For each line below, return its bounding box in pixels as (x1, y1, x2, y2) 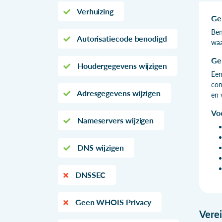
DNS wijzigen (75, 142, 124, 152)
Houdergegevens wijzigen (75, 60, 167, 70)
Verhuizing (75, 6, 114, 16)
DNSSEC (73, 169, 106, 179)
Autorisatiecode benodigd (75, 33, 167, 43)
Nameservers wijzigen (75, 115, 154, 125)
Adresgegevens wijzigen (75, 88, 161, 98)
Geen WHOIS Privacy (73, 197, 152, 207)
